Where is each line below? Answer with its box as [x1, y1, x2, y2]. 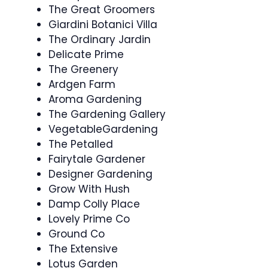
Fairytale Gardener [48, 152, 145, 166]
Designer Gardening [48, 167, 153, 181]
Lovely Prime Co [48, 212, 130, 226]
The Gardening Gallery [48, 107, 166, 121]
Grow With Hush [48, 182, 130, 196]
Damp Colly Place [48, 197, 140, 211]
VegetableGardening [48, 122, 158, 136]
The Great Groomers [48, 2, 155, 17]
